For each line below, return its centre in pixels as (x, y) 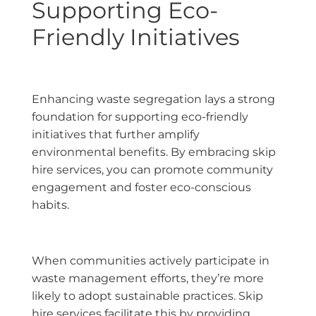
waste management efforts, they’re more (148, 278)
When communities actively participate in (151, 260)
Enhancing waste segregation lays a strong (153, 99)
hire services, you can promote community (152, 169)
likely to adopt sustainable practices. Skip (147, 296)
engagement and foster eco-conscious (141, 187)
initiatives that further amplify (116, 134)
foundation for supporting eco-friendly (140, 116)
